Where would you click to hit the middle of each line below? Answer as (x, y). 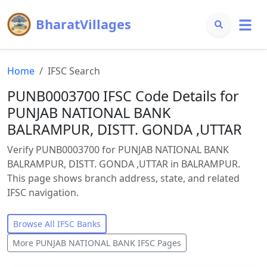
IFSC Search (74, 71)
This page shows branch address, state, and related (123, 178)
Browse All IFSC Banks (57, 224)
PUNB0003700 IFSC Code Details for (123, 96)
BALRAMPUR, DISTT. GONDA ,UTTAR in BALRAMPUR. (124, 164)
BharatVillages (83, 24)
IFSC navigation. (43, 193)
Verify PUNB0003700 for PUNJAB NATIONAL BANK (118, 150)
